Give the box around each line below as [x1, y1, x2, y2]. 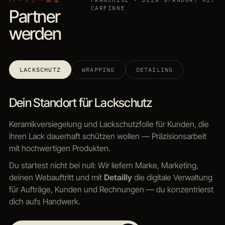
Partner [9, 6, 60, 27]
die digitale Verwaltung [132, 172, 212, 183]
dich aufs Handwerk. [9, 196, 80, 207]
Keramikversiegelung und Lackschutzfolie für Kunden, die [9, 119, 209, 130]
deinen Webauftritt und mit [9, 172, 104, 183]
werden [9, 23, 61, 44]
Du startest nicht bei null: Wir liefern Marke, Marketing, [9, 160, 198, 171]
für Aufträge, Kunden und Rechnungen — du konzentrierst [9, 184, 213, 195]
